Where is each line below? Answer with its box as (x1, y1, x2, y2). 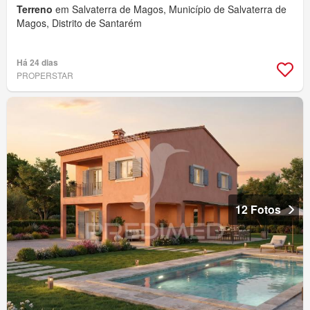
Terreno (17, 2, 53, 17)
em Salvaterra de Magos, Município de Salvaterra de (53, 2, 286, 17)
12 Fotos (235, 201, 281, 218)
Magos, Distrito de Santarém (17, 16, 142, 30)
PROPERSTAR (17, 69, 73, 82)
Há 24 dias (17, 56, 58, 69)
